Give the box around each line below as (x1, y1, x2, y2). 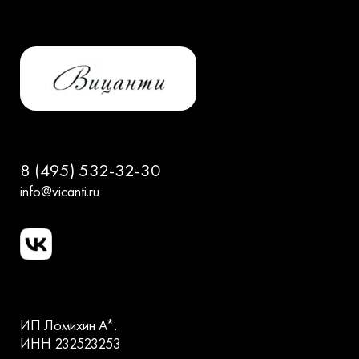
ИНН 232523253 (20, 334, 121, 353)
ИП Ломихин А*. (20, 316, 117, 335)
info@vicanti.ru (20, 182, 99, 201)
